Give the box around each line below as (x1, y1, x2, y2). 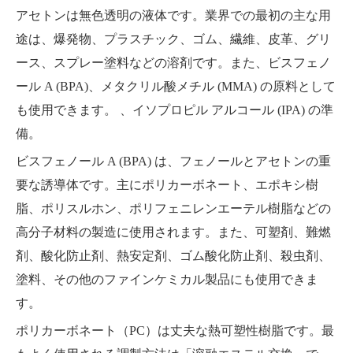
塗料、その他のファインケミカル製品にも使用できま (16, 273, 318, 287)
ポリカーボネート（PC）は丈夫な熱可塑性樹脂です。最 (16, 324, 334, 338)
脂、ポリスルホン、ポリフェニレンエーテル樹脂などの (16, 202, 331, 216)
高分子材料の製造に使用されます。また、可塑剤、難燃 (16, 225, 331, 240)
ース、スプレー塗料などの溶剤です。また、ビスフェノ (16, 56, 331, 70)
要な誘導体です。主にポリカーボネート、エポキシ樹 (16, 178, 318, 192)
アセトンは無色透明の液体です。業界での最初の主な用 (16, 9, 331, 23)
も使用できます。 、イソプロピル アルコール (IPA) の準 (16, 103, 333, 117)
